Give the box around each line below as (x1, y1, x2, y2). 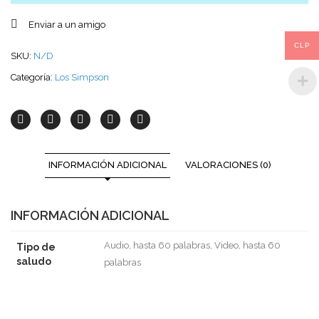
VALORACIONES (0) (184, 159, 271, 170)
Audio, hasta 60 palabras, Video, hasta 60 (104, 240, 281, 251)
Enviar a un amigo (28, 19, 105, 30)
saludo (16, 256, 51, 267)
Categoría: (11, 72, 55, 83)
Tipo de (16, 241, 56, 253)
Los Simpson (55, 72, 109, 83)
